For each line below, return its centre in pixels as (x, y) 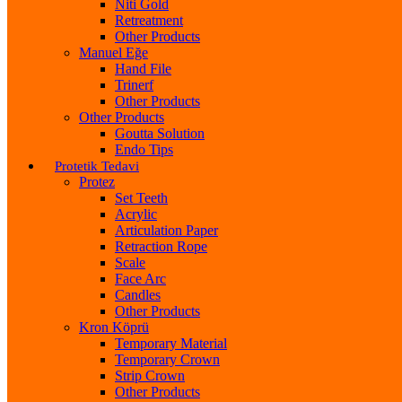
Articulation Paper (166, 230)
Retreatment (149, 20)
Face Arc (140, 278)
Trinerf (134, 84)
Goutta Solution (160, 133)
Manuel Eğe (114, 52)
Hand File (143, 68)
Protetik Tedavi (97, 166)
